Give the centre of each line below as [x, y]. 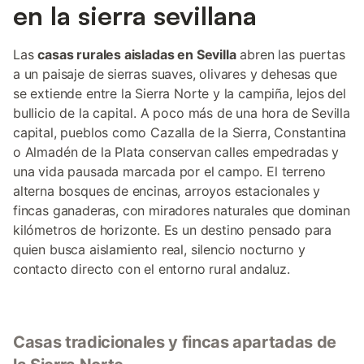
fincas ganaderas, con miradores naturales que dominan [182, 210]
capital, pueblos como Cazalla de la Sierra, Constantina [180, 132]
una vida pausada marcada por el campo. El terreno [169, 171]
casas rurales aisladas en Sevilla [137, 54]
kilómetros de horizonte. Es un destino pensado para [173, 230]
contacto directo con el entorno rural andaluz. [152, 269]
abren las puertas [290, 54]
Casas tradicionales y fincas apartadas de [175, 342]
